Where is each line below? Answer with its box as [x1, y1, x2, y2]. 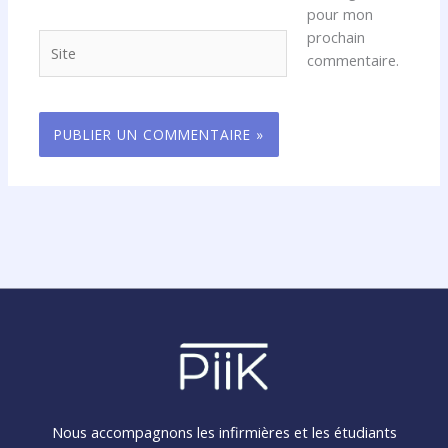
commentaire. [306, 49, 399, 70]
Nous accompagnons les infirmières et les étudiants [51, 422, 397, 443]
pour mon [306, 3, 373, 24]
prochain [306, 26, 365, 47]
